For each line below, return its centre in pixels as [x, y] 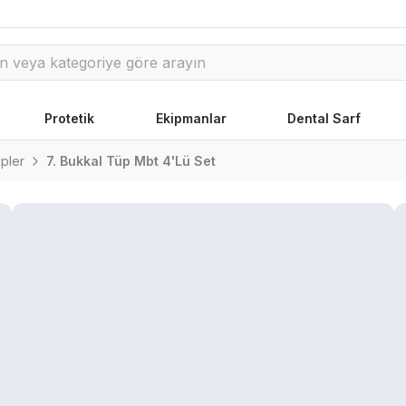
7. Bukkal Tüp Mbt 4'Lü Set [131, 161]
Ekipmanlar [191, 118]
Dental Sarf [324, 118]
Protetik [69, 118]
